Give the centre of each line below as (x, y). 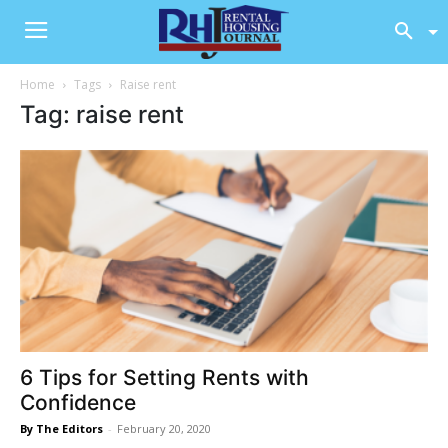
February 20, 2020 (164, 428)
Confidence (78, 402)
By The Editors (61, 428)
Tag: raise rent (102, 115)
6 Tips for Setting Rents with (164, 377)
